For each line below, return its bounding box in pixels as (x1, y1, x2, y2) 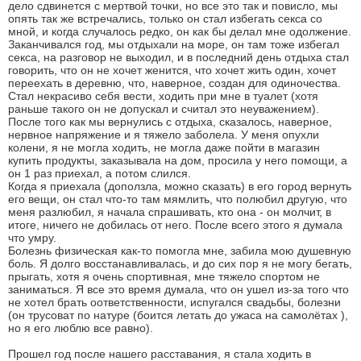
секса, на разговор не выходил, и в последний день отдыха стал (8, 50, 349, 64)
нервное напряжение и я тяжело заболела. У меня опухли (8, 127, 319, 141)
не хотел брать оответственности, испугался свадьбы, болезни (8, 295, 341, 309)
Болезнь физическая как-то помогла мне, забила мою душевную (8, 243, 351, 257)
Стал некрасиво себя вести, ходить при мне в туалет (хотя (8, 89, 318, 102)
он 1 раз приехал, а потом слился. (8, 166, 191, 180)
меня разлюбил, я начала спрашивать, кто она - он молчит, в (8, 205, 331, 218)
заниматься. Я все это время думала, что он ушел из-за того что (8, 282, 349, 296)
